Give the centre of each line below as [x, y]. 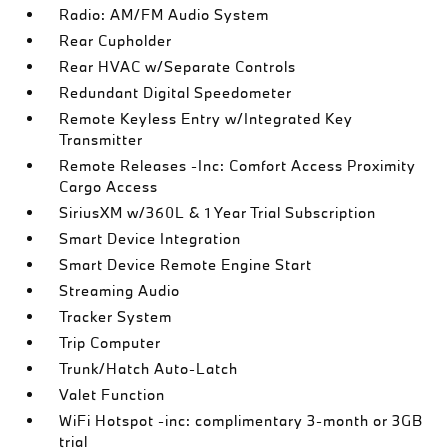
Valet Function [112, 394]
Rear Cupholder [116, 40]
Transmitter [101, 139]
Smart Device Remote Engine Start [186, 264]
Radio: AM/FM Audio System [164, 14]
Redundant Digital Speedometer [176, 92]
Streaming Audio [120, 290]
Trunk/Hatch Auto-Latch [149, 368]
